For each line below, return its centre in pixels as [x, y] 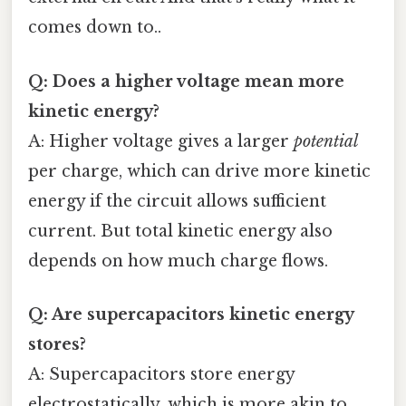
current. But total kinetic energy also [180, 231]
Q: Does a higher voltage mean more [186, 81]
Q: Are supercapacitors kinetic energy [191, 314]
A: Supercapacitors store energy [161, 374]
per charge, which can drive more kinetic [199, 171]
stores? [57, 344]
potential [326, 141]
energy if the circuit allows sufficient [177, 201]
